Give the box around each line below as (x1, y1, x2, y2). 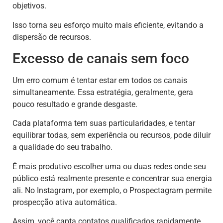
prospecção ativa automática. (12, 197, 117, 207)
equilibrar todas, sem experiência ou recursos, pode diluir (12, 130, 211, 140)
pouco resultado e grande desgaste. (12, 100, 137, 110)
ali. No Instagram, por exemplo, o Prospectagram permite (12, 185, 212, 195)
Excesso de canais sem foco (12, 50, 189, 67)
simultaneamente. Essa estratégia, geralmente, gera (12, 88, 193, 98)
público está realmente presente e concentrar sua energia (12, 173, 212, 183)
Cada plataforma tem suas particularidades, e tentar (12, 118, 195, 128)
